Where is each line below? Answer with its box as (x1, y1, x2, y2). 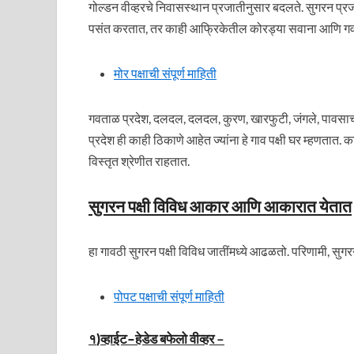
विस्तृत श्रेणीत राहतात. (88, 153, 190, 168)
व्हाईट (100, 330, 127, 347)
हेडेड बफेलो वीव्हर (135, 330, 214, 347)
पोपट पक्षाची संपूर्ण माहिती (114, 288, 224, 303)
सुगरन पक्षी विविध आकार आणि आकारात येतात (88, 196, 352, 216)
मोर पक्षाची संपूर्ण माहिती (114, 66, 217, 81)
